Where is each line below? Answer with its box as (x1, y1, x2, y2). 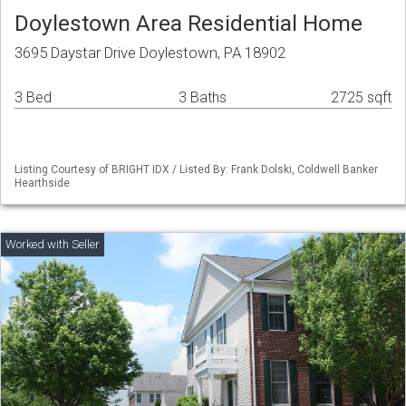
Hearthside (14, 177, 70, 190)
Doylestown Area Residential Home (14, 10, 362, 37)
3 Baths (179, 89, 227, 107)
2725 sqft (331, 89, 391, 107)
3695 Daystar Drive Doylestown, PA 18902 (14, 43, 285, 63)
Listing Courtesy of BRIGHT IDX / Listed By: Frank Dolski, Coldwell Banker (14, 163, 378, 177)
